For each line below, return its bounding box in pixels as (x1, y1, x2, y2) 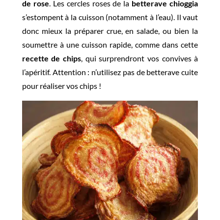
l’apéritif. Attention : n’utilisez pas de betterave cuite (22, 67, 198, 77)
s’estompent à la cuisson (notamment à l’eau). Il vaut (22, 12, 198, 22)
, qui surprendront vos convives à (81, 54, 198, 63)
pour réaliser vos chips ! (22, 81, 101, 90)
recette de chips (22, 54, 82, 63)
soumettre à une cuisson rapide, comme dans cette (22, 40, 198, 49)
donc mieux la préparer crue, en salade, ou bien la (22, 26, 198, 35)
